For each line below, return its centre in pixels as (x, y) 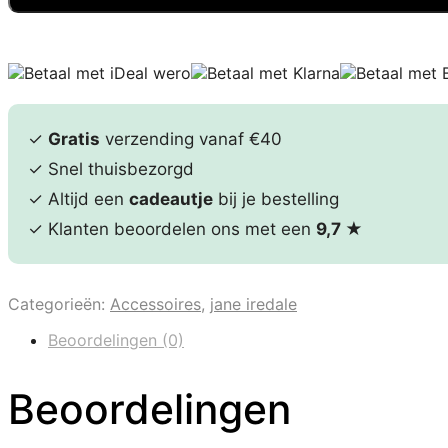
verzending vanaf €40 (191, 139)
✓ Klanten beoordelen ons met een (172, 229)
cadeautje (171, 199)
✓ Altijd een (78, 199)
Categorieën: (59, 304)
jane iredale (253, 304)
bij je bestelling (276, 199)
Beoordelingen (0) (116, 340)
